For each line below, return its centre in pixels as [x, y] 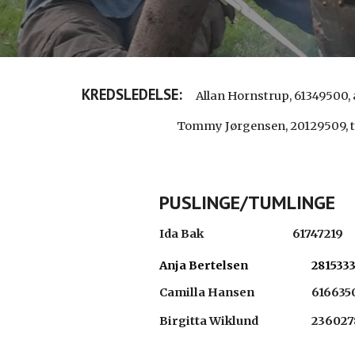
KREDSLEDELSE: [132, 94]
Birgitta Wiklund [209, 321]
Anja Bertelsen [204, 265]
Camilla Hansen [207, 292]
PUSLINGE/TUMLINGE [248, 202]
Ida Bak [182, 234]
